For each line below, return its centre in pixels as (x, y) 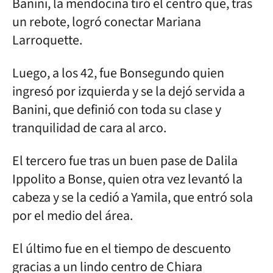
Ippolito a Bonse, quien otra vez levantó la (127, 179)
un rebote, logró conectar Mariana (107, 22)
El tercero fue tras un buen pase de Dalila (125, 161)
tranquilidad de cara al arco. (89, 128)
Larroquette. (47, 40)
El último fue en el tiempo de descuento (122, 249)
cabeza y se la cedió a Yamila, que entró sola (133, 197)
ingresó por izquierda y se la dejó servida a (129, 91)
